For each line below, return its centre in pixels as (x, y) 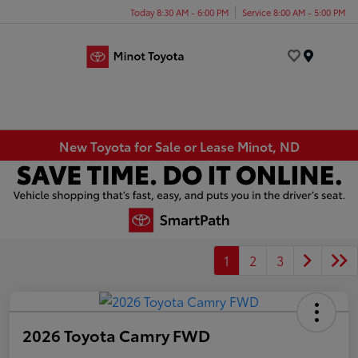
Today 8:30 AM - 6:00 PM (179, 12)
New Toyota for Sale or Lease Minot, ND (179, 145)
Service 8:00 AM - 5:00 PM (294, 12)
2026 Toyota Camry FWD (116, 334)
